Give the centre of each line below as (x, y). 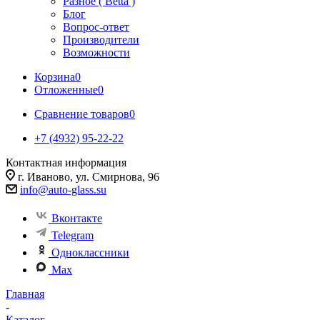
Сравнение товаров (82, 114)
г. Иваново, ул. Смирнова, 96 (89, 177)
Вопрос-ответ (96, 27)
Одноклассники (90, 252)
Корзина (55, 77)
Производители (101, 40)
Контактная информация (66, 162)
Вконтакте (77, 218)
